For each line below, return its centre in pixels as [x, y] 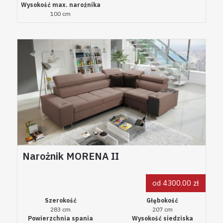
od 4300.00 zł [176, 183]
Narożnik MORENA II [70, 156]
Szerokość [60, 201]
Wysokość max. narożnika [60, 5]
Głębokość [163, 201]
